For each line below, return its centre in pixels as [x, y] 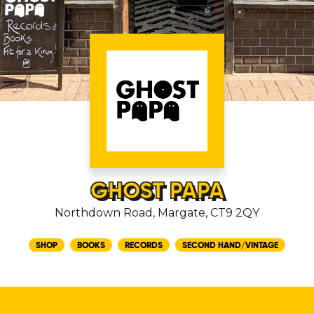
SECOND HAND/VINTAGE [230, 245]
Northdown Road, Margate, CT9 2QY [157, 213]
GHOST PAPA [157, 191]
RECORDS [144, 245]
